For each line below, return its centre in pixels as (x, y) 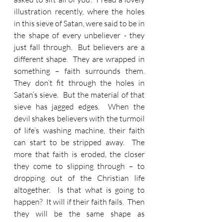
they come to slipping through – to (79, 166)
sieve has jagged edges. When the (79, 107)
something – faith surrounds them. (79, 71)
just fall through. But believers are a (79, 47)
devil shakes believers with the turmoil (79, 118)
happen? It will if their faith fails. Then (79, 202)
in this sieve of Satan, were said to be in (79, 23)
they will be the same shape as (79, 214)
